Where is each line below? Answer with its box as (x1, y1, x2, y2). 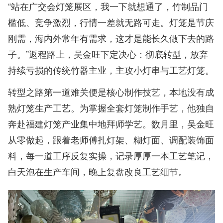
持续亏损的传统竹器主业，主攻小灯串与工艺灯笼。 (8, 63, 214, 76)
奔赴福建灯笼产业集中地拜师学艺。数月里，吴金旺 (8, 116, 214, 130)
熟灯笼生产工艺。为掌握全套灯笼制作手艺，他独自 (8, 101, 214, 114)
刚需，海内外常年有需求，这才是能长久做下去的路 (8, 31, 214, 44)
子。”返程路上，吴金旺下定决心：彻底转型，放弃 (8, 47, 208, 60)
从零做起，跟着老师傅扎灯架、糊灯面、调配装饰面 (8, 132, 214, 146)
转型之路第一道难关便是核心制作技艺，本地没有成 (8, 85, 214, 98)
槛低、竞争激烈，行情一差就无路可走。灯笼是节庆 (8, 15, 214, 28)
